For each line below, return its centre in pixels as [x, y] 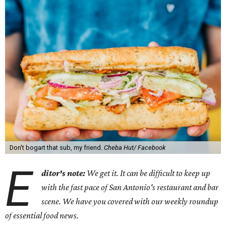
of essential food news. [42, 215]
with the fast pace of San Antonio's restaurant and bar [130, 187]
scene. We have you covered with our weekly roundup [130, 201]
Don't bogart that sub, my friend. [56, 148]
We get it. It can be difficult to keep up [148, 173]
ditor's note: [64, 173]
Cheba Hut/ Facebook [134, 148]
